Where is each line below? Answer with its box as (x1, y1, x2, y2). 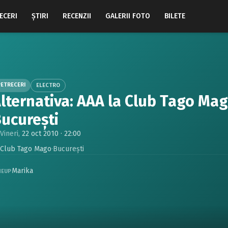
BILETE (164, 12, 185, 20)
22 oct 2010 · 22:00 (22, 129, 81, 138)
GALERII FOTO (105, 12, 150, 20)
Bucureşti (53, 145, 84, 153)
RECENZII (63, 12, 91, 20)
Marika (11, 166, 33, 175)
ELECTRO (36, 82, 60, 89)
